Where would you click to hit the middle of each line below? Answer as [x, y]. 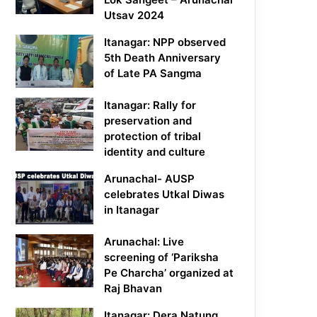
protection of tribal [153, 137]
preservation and [148, 121]
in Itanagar [132, 210]
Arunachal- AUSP [150, 179]
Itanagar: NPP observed [165, 42]
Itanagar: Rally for [150, 105]
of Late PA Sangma [153, 74]
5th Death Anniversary [163, 58]
